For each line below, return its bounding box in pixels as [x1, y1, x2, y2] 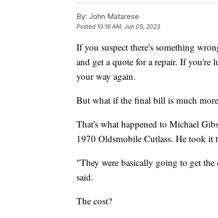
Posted [76, 22, 97, 30]
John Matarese [87, 11, 139, 21]
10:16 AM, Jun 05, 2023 [97, 22, 160, 30]
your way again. [76, 70, 136, 82]
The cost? [76, 194, 112, 207]
